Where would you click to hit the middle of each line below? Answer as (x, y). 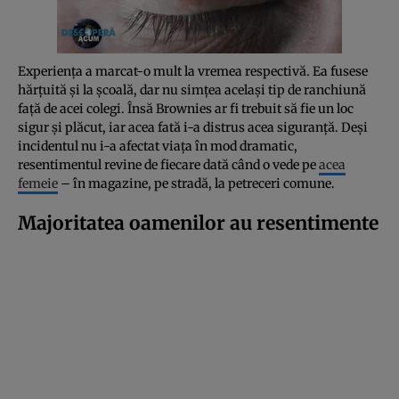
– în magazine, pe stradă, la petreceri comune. (196, 183)
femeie (38, 183)
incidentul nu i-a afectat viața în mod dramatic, (158, 146)
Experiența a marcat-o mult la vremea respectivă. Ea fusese (193, 71)
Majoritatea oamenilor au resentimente (198, 223)
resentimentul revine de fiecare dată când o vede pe (168, 164)
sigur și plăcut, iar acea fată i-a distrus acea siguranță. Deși (193, 127)
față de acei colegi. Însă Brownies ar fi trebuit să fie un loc (186, 108)
